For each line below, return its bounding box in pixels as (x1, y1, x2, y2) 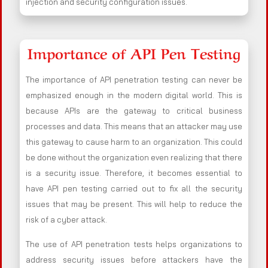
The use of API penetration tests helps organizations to (26, 239, 242, 249)
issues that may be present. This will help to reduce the (26, 199, 242, 209)
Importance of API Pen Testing (28, 42, 240, 63)
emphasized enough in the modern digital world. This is (26, 90, 242, 100)
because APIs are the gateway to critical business (26, 106, 242, 116)
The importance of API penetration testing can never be (26, 75, 242, 85)
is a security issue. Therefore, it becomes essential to (26, 168, 242, 178)
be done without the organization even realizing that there (26, 153, 242, 163)
